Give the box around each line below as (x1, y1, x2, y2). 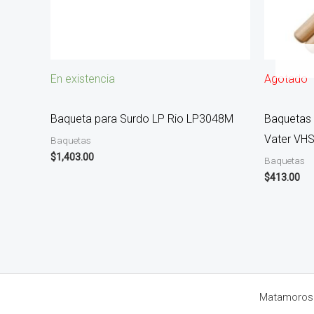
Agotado (264, 72, 308, 86)
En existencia (50, 72, 115, 86)
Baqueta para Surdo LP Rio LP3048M (50, 112, 233, 126)
